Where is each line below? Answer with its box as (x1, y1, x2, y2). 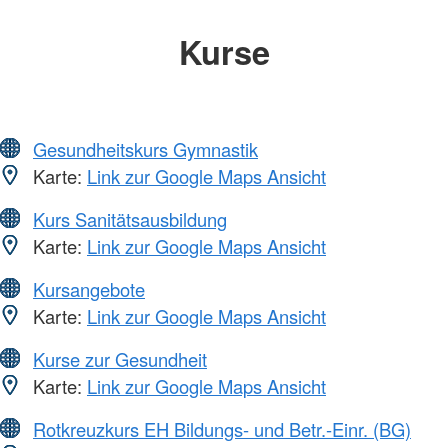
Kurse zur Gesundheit (33, 345, 207, 372)
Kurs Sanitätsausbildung (33, 205, 227, 232)
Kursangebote (33, 275, 145, 302)
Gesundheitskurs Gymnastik (33, 135, 258, 162)
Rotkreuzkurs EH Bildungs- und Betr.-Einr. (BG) (33, 415, 411, 442)
